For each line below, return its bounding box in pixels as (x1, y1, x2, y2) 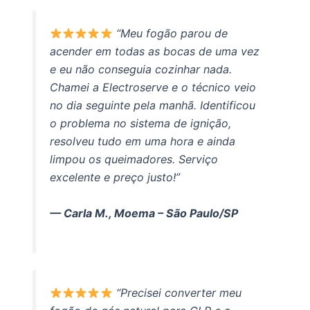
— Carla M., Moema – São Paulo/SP (49, 206, 238, 220)
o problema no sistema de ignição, (49, 116, 231, 131)
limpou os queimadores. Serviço (49, 152, 218, 167)
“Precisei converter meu (116, 286, 241, 300)
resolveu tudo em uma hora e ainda (49, 134, 235, 149)
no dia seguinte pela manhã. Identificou (49, 98, 255, 113)
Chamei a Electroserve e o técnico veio (49, 80, 256, 95)
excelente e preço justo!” (49, 170, 180, 185)
